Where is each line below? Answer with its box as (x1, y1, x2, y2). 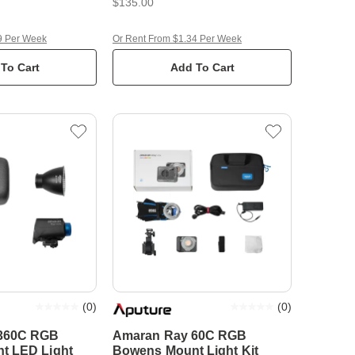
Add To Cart (170, 61, 235, 74)
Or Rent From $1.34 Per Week (113, 33, 242, 44)
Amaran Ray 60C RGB (113, 329, 247, 342)
